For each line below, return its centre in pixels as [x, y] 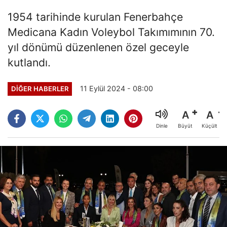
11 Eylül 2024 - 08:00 [117, 89]
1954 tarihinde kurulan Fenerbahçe [95, 16]
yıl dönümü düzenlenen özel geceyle [98, 47]
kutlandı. [29, 62]
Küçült [210, 126]
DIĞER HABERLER [40, 88]
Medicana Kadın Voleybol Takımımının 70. [111, 32]
